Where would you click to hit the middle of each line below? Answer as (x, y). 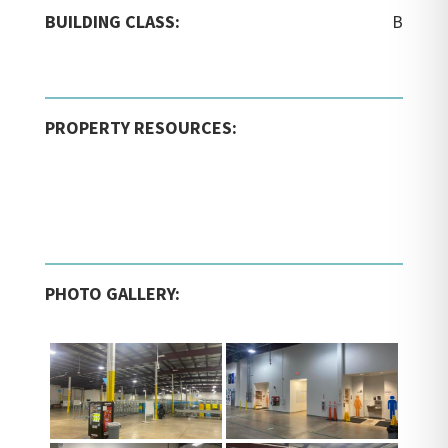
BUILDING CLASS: (112, 21)
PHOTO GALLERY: (112, 293)
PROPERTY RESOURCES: (140, 127)
